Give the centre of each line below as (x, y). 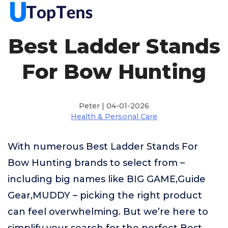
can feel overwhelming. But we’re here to (108, 212)
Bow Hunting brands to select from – (96, 163)
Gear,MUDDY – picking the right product (105, 195)
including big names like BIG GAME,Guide (107, 179)
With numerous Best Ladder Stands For (103, 147)
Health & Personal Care (114, 117)
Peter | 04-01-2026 (114, 106)
